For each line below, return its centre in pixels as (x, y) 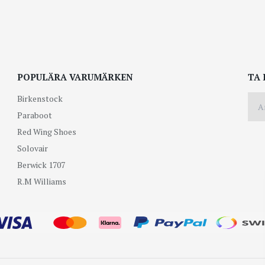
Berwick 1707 (41, 165)
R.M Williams (42, 182)
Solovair (33, 148)
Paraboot (35, 115)
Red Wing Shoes (47, 132)
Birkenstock (40, 99)
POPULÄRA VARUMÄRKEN (75, 77)
